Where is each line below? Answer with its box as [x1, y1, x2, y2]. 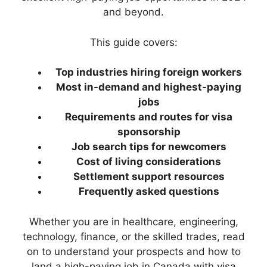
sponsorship [117, 126, 181, 138]
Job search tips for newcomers [71, 141, 226, 153]
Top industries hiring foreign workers [55, 66, 242, 79]
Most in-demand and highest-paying [56, 81, 241, 94]
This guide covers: [89, 36, 178, 48]
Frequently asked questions [78, 185, 219, 198]
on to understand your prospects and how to [26, 245, 241, 257]
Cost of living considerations [76, 156, 221, 168]
